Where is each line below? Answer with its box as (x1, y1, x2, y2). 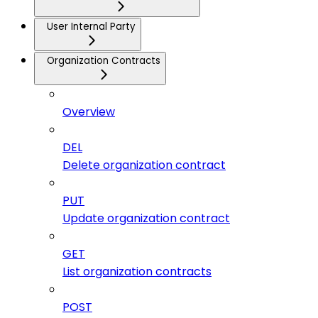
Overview (62, 104, 115, 121)
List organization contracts (62, 263, 212, 280)
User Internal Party (47, 20, 136, 34)
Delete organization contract (62, 157, 226, 174)
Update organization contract (62, 210, 230, 227)
